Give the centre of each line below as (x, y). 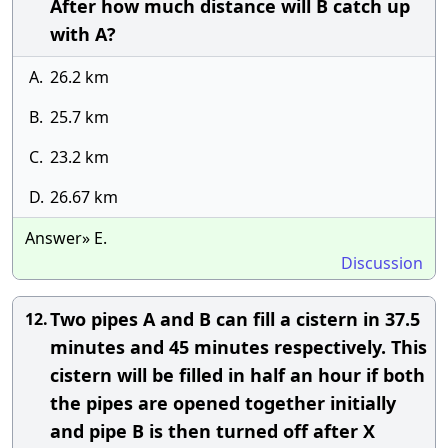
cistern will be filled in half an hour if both (237, 375)
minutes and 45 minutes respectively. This (238, 347)
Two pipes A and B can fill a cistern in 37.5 (235, 319)
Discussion (382, 263)
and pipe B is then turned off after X (212, 431)
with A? (83, 34)
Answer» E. (66, 238)
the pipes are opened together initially (223, 403)
